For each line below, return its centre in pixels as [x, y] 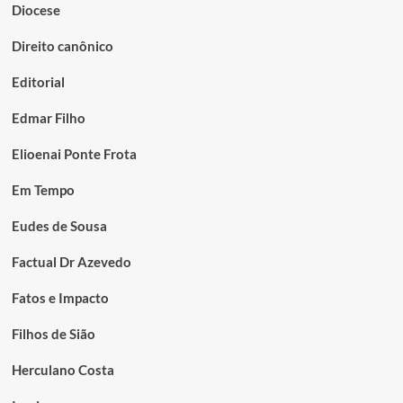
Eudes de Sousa [59, 225]
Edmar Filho [48, 117]
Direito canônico [62, 45]
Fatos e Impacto [60, 297]
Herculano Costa [63, 369]
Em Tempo [43, 189]
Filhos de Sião [53, 333]
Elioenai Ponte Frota [74, 153]
